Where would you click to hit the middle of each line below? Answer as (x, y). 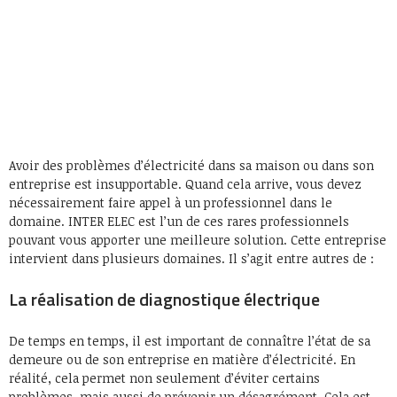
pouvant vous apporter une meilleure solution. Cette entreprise (198, 240)
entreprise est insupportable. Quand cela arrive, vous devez (185, 184)
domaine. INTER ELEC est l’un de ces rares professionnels (179, 222)
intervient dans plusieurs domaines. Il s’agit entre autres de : (191, 259)
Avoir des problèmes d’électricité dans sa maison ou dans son (191, 166)
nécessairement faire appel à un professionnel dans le (171, 203)
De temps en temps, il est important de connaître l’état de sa (190, 341)
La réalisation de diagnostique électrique (164, 300)
